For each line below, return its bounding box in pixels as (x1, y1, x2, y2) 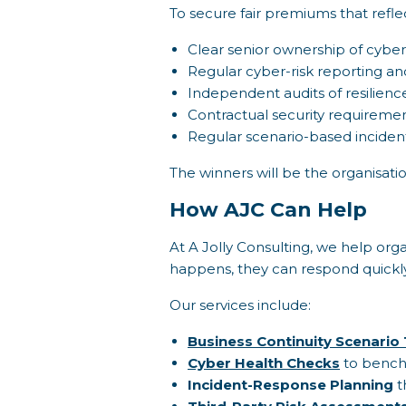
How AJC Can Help (169, 197, 367, 222)
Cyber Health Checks (188, 354, 340, 372)
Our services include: (169, 296, 311, 314)
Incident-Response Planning (188, 376, 393, 393)
